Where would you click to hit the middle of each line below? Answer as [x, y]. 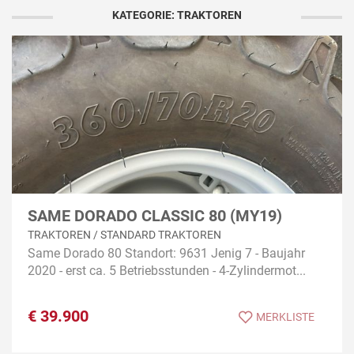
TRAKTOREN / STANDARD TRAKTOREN [124, 235]
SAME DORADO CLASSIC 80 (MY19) [155, 215]
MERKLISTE [285, 317]
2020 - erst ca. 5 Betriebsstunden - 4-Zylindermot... [167, 271]
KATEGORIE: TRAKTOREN [177, 15]
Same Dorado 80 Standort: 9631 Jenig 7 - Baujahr [166, 254]
